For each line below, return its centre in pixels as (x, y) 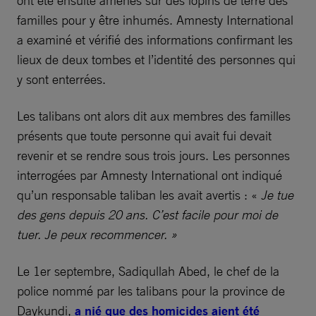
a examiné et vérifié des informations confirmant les (155, 39)
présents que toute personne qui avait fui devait (144, 135)
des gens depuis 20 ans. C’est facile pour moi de (147, 214)
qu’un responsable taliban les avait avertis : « (139, 194)
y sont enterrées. (61, 79)
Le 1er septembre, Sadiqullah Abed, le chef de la (148, 271)
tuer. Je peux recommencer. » (97, 234)
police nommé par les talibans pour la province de (151, 290)
